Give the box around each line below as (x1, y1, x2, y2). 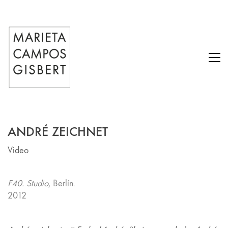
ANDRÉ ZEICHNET (8, 124, 108, 139)
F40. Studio (8, 178, 48, 189)
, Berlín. (48, 178, 75, 189)
